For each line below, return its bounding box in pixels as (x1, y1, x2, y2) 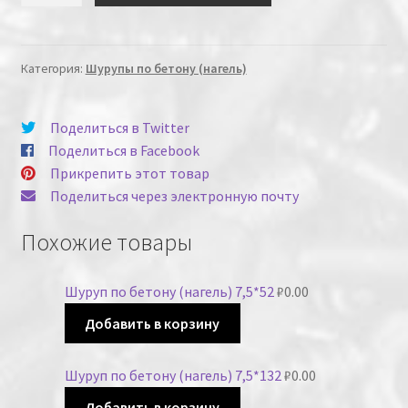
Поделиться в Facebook (47, 141, 199, 160)
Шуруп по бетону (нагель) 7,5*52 (64, 281, 274, 301)
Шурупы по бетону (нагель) (85, 60, 247, 77)
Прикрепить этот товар (49, 164, 209, 183)
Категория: (20, 60, 86, 77)
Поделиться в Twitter (49, 118, 189, 138)
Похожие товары (20, 227, 192, 257)
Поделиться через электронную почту (49, 187, 299, 206)
